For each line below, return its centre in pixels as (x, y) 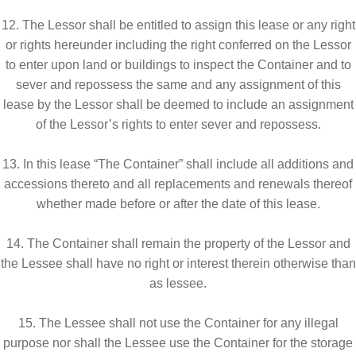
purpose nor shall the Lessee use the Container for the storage (178, 342)
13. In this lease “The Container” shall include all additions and (178, 164)
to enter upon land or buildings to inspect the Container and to (178, 64)
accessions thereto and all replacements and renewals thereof (178, 184)
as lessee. (178, 283)
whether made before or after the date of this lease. (178, 203)
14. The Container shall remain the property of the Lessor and (178, 243)
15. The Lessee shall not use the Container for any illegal (178, 323)
